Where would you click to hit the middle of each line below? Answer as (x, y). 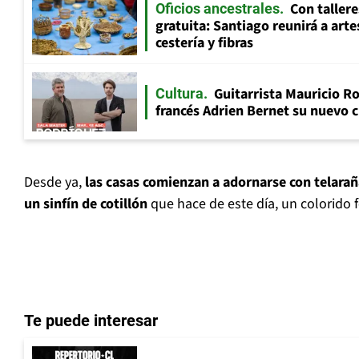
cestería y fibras (204, 43)
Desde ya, (54, 183)
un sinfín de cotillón (86, 204)
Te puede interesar (91, 321)
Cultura (179, 93)
